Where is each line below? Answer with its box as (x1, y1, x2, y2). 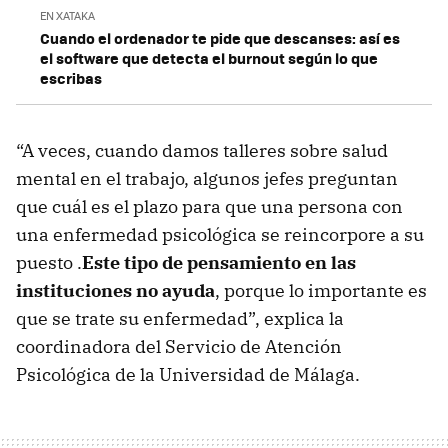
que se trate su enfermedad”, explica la (16, 306, 344, 330)
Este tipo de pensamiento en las (82, 250, 356, 274)
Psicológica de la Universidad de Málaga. (16, 362, 360, 386)
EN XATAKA (40, 7, 95, 23)
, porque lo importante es (215, 278, 427, 302)
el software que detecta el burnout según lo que (40, 46, 378, 69)
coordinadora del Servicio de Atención (16, 334, 342, 358)
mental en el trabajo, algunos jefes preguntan (16, 166, 398, 190)
